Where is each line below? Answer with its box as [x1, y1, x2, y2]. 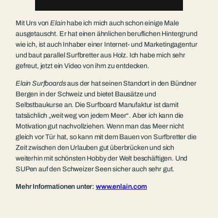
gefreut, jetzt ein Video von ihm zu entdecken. [16, 62, 149, 70]
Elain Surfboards [16, 79, 66, 87]
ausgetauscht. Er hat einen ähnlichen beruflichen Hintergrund [16, 30, 198, 37]
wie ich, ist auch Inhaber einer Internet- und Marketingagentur [16, 40, 198, 48]
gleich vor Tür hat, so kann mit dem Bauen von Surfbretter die [16, 133, 197, 141]
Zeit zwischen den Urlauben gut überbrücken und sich [16, 144, 175, 151]
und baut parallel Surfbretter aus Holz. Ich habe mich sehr [16, 51, 185, 59]
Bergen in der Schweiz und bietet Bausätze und [16, 90, 157, 98]
